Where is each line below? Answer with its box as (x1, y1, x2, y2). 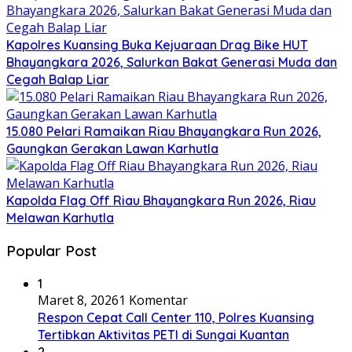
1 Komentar (119, 291, 188, 309)
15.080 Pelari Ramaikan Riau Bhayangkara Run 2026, (6, 123, 321, 140)
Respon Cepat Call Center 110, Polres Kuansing (38, 309, 314, 325)
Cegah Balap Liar (6, 71, 109, 88)
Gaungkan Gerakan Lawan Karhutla (6, 141, 218, 157)
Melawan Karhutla (6, 210, 114, 226)
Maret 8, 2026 (38, 291, 119, 309)
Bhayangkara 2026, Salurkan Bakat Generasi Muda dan (6, 54, 337, 71)
